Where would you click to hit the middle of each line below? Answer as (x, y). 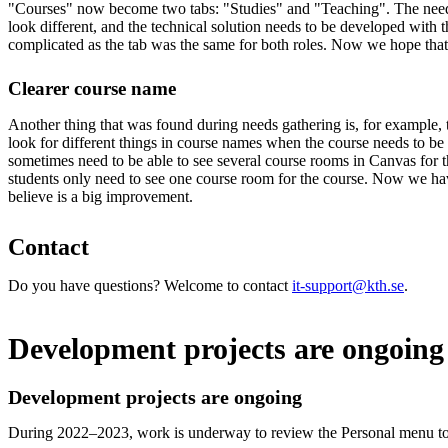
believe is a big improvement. (100, 196)
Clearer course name (92, 88)
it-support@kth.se (348, 285)
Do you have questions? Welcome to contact (150, 285)
